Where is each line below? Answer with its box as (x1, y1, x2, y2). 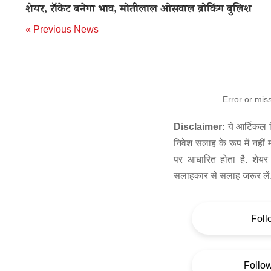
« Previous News (25, 24, 99, 34)
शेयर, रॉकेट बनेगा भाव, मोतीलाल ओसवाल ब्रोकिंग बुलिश (25, 2, 252, 19)
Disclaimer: (174, 122, 225, 132)
